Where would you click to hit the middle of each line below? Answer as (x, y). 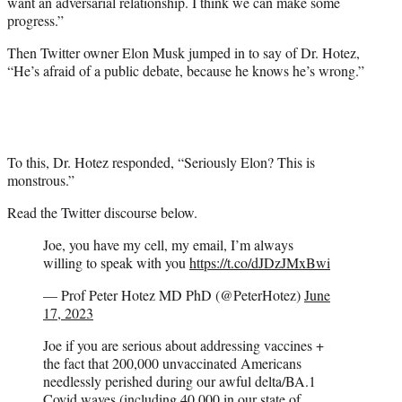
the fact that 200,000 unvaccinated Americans (172, 363)
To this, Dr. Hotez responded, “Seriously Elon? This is (161, 162)
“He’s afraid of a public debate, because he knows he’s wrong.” (186, 71)
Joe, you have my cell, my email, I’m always (168, 245)
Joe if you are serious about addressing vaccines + (184, 345)
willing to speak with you (116, 263)
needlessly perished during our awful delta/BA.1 (179, 381)
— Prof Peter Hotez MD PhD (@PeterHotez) (174, 295)
